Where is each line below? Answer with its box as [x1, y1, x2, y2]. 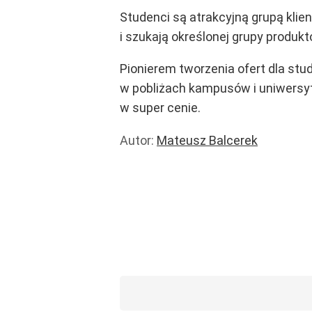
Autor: [120, 133, 157, 148]
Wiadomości [141, 211, 210, 226]
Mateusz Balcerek [157, 133, 258, 148]
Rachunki [141, 192, 192, 207]
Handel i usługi [141, 153, 223, 168]
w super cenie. [120, 100, 201, 116]
